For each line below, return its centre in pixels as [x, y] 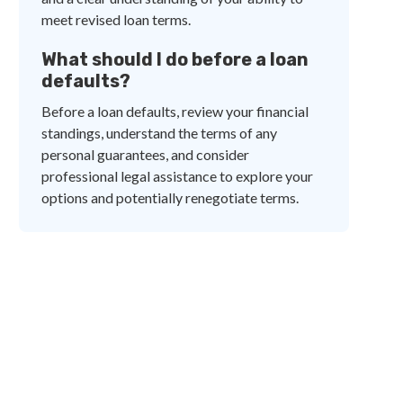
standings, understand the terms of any [160, 133]
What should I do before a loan [175, 59]
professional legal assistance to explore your [178, 176]
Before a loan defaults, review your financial [175, 111]
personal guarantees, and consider [146, 154]
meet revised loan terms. [116, 19]
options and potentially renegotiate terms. [170, 197]
